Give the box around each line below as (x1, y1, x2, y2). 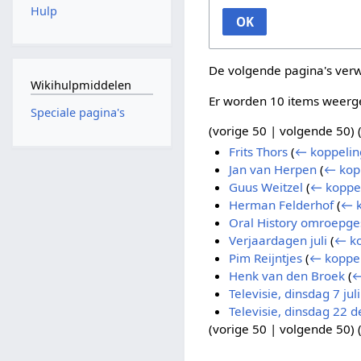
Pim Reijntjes (228, 250, 302, 267)
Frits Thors (228, 143, 288, 160)
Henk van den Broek (228, 268, 345, 284)
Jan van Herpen (228, 161, 317, 178)
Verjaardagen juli (228, 232, 327, 249)
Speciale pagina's (30, 105, 125, 121)
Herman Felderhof (228, 197, 334, 214)
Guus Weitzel (228, 179, 303, 196)
